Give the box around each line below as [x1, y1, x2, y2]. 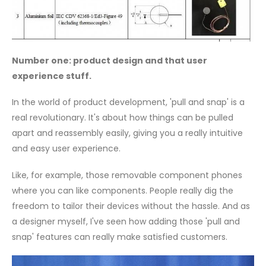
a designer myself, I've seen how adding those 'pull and [12, 215, 240, 227]
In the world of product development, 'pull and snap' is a [12, 96, 245, 109]
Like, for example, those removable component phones [12, 169, 242, 181]
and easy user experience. [12, 142, 121, 155]
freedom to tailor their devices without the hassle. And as [12, 199, 250, 212]
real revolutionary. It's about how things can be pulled [12, 112, 233, 124]
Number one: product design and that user [12, 54, 207, 66]
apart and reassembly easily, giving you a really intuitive [12, 127, 243, 140]
